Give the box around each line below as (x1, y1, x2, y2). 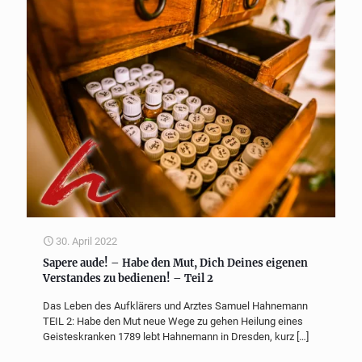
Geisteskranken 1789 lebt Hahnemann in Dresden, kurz (43, 330, 294, 343)
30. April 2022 (56, 235, 117, 248)
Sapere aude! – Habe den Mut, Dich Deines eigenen (43, 256, 308, 271)
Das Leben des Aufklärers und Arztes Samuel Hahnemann (43, 300, 308, 313)
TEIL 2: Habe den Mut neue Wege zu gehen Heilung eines (43, 315, 303, 328)
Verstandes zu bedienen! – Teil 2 (43, 271, 213, 286)
